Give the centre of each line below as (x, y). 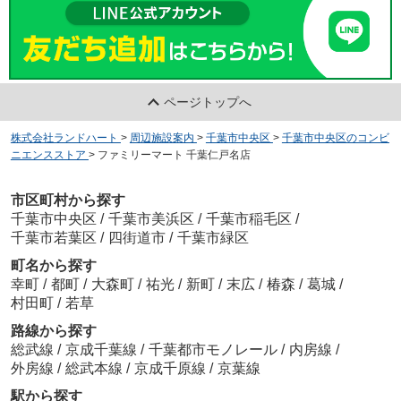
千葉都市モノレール (214, 350)
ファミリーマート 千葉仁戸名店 (174, 154)
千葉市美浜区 (151, 219)
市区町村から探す (68, 200)
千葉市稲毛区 (248, 219)
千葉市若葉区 (53, 238)
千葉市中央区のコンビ (335, 137)
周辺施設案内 (162, 137)
